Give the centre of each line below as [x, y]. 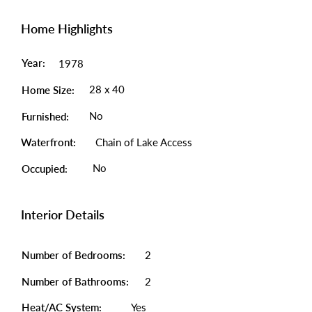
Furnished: [45, 116]
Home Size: [48, 90]
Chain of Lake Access [144, 142]
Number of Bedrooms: [73, 255]
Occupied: [45, 169]
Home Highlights [67, 29]
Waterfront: [48, 142]
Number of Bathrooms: [77, 281]
